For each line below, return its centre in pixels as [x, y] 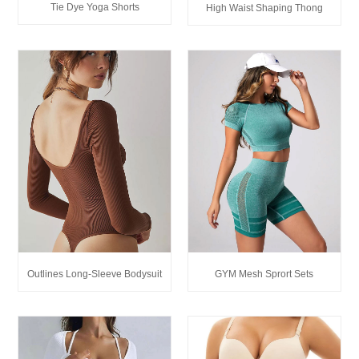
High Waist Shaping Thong [264, 8]
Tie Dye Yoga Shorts [95, 8]
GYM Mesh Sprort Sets [264, 274]
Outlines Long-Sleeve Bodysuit [95, 274]
